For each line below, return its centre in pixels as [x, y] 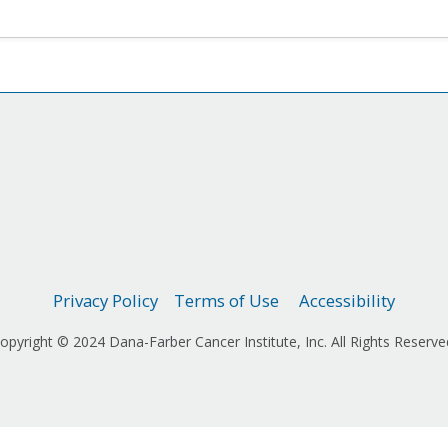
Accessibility [347, 300]
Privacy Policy [105, 300]
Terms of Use [226, 300]
